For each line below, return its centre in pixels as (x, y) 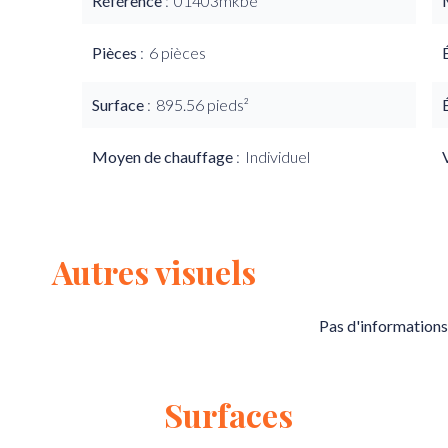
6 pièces (177, 52)
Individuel (277, 156)
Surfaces (228, 414)
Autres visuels (154, 271)
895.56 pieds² (202, 104)
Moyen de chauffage (164, 156)
